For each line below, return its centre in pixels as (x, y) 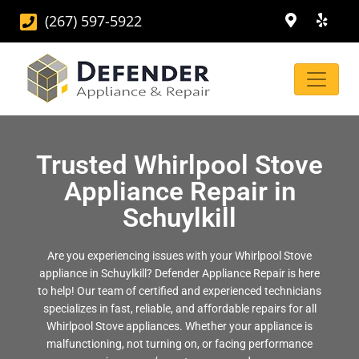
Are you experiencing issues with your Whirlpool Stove (179, 256)
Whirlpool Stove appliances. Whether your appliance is (179, 326)
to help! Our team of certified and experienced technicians (179, 291)
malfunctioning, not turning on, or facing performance (179, 344)
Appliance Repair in (179, 191)
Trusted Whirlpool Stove (179, 165)
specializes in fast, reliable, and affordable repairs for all (179, 309)
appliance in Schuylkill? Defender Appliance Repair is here (179, 273)
